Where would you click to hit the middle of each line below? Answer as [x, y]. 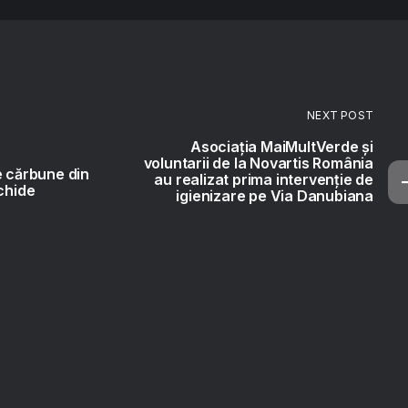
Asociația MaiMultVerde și [282, 147]
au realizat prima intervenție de [264, 179]
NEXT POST [340, 115]
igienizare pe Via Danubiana [275, 196]
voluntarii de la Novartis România [258, 163]
